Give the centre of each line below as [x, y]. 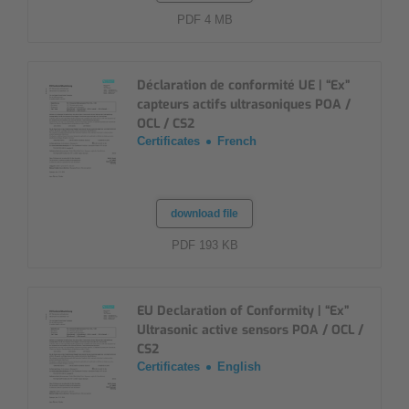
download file [204, 213]
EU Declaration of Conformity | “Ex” [243, 311]
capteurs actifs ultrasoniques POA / [244, 105]
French [237, 141]
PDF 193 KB [204, 245]
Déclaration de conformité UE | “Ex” [243, 85]
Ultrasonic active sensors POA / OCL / [250, 330]
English [239, 367]
